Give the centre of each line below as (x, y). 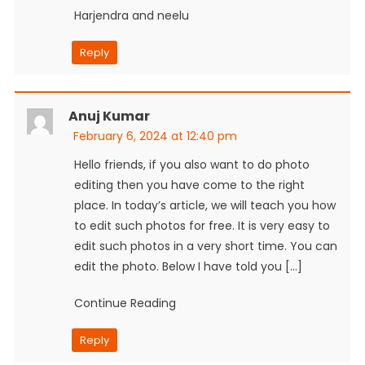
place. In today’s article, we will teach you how (204, 205)
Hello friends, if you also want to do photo (191, 164)
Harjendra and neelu (131, 15)
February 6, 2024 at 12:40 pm (155, 136)
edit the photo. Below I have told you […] (188, 266)
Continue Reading (125, 303)
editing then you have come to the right (189, 185)
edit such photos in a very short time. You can (205, 246)
